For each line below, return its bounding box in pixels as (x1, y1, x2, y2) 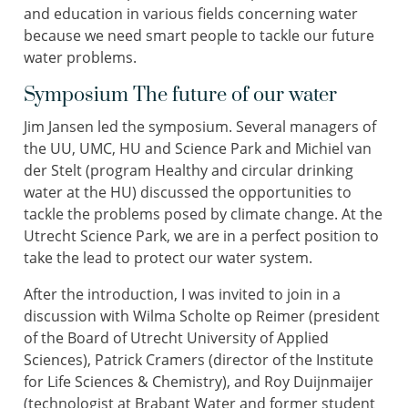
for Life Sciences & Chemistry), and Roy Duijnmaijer (24, 372, 373, 392)
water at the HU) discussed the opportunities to (24, 182, 352, 202)
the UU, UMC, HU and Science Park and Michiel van (24, 138, 372, 158)
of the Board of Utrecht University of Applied (24, 328, 329, 348)
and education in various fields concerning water (24, 4, 358, 24)
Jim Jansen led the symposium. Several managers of (24, 117, 376, 137)
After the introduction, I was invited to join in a (24, 284, 341, 304)
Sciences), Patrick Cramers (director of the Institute (24, 350, 373, 370)
